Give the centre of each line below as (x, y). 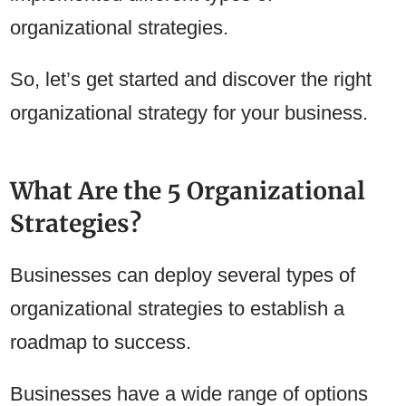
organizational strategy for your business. (189, 113)
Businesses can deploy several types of (183, 275)
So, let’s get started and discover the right (191, 80)
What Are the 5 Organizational (188, 191)
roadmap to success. (104, 343)
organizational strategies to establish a (178, 309)
